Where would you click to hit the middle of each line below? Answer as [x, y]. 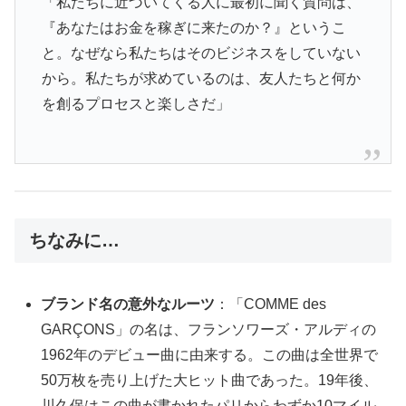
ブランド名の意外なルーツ [128, 304]
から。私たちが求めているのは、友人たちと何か [201, 79]
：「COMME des [271, 304]
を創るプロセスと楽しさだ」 [135, 104]
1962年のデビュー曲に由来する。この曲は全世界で [210, 355]
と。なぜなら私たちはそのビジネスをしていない [201, 53]
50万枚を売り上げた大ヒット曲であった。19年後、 [210, 381]
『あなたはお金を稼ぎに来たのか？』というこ [193, 28]
